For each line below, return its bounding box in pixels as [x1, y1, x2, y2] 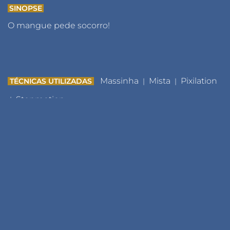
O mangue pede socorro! [8, 20, 110, 30]
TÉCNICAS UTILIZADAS [10, 76, 92, 86]
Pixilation [181, 75, 217, 86]
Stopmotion [16, 94, 65, 104]
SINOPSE [9, 3, 42, 13]
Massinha [100, 75, 139, 86]
